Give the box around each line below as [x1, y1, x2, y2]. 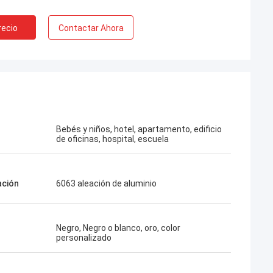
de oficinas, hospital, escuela [56, 134, 169, 144]
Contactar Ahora [58, 23, 124, 33]
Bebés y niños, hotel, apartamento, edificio [56, 124, 222, 134]
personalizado [56, 233, 112, 243]
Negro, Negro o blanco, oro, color [56, 223, 180, 233]
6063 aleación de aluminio [56, 179, 157, 188]
